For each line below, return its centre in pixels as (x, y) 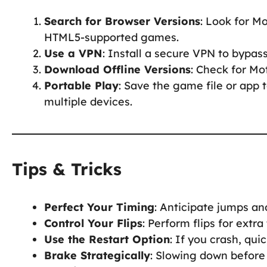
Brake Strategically (97, 255)
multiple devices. (88, 101)
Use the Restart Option (107, 239)
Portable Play (81, 85)
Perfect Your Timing (99, 207)
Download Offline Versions (117, 69)
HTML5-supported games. (111, 37)
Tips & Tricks (67, 169)
